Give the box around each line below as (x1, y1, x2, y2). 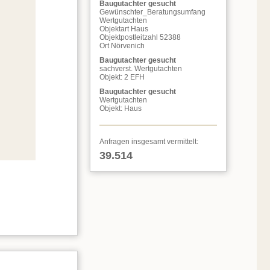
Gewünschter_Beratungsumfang (99, 8, 206, 16)
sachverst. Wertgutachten (99, 64, 182, 73)
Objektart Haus (99, 25, 148, 33)
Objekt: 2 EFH (99, 73, 145, 81)
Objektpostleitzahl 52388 (99, 33, 181, 42)
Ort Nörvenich (99, 42, 145, 50)
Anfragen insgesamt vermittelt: (99, 137, 198, 146)
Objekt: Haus (99, 104, 142, 113)
